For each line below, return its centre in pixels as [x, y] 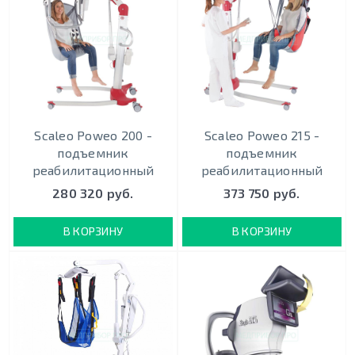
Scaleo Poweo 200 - [93, 135]
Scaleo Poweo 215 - [262, 135]
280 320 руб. [93, 193]
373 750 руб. [262, 193]
